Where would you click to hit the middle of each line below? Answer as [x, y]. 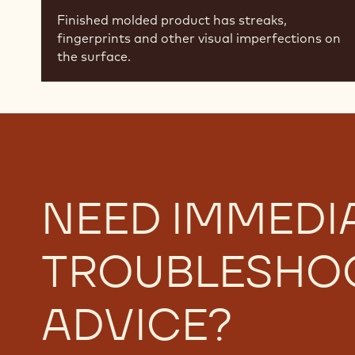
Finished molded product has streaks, [172, 20]
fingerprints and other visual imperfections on [199, 38]
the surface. [94, 56]
